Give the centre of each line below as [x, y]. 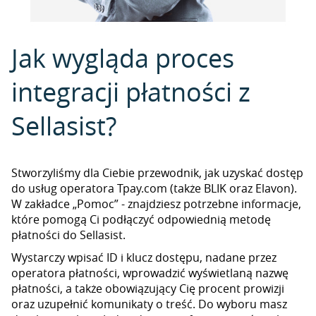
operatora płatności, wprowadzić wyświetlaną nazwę [150, 273]
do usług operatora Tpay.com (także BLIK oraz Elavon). [154, 188]
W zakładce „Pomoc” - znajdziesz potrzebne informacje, [156, 204]
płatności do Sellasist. [68, 235]
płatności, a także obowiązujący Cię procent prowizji [148, 288]
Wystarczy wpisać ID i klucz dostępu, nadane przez [144, 257]
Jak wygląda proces [123, 58]
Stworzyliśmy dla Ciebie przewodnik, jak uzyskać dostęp [157, 173]
